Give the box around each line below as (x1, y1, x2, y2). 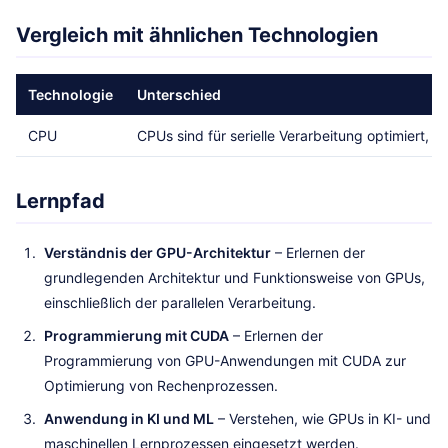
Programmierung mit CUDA (44, 327, 229, 344)
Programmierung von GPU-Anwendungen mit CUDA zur (44, 352, 406, 369)
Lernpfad (16, 189, 105, 213)
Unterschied (137, 86, 221, 103)
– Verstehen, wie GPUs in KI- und (214, 410, 431, 427)
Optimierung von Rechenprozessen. (44, 377, 278, 394)
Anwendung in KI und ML (44, 410, 214, 427)
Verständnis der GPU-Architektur (44, 244, 271, 261)
